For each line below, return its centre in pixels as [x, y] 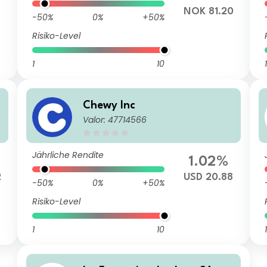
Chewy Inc [109, 105]
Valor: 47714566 [115, 119]
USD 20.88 [209, 177]
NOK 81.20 [208, 12]
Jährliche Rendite [68, 155]
